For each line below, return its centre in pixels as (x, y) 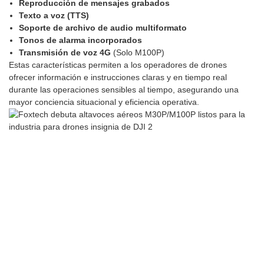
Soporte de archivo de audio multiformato (103, 28)
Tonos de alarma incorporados (80, 40)
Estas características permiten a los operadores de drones (118, 65)
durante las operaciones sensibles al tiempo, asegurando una (124, 90)
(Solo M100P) (138, 53)
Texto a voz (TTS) (54, 16)
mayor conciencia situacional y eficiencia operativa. (104, 102)
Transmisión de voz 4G (66, 53)
